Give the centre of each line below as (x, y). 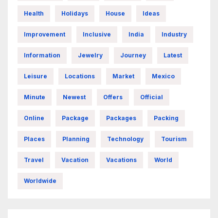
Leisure (36, 76)
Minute (35, 97)
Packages (121, 118)
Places (34, 139)
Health (34, 14)
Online (34, 118)
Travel (34, 160)
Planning (76, 139)
